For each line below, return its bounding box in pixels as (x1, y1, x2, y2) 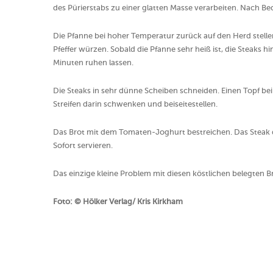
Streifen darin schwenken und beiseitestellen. (53, 99, 218, 109)
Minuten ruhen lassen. (53, 58, 133, 68)
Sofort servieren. (53, 141, 113, 151)
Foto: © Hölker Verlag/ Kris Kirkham (53, 197, 183, 207)
